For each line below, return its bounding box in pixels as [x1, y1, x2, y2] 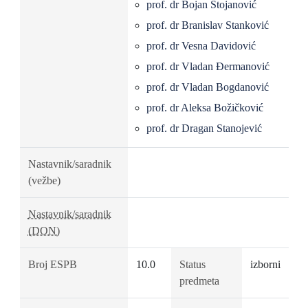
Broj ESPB [27, 258, 77, 270]
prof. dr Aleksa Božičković [146, 102, 263, 113]
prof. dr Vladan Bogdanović [146, 81, 269, 93]
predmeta [179, 275, 219, 287]
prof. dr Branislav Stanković [146, 19, 269, 31]
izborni [250, 258, 280, 270]
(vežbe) [27, 175, 60, 186]
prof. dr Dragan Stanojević [146, 122, 262, 134]
